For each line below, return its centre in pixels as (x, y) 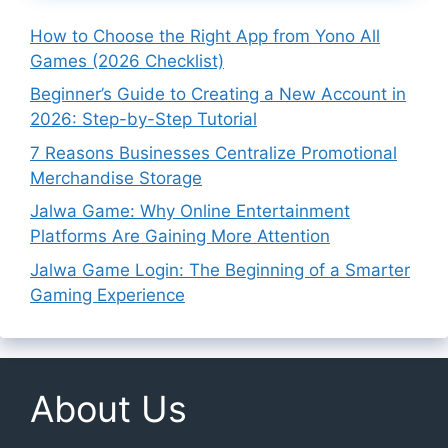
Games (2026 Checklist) (127, 60)
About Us (108, 408)
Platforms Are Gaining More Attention (180, 236)
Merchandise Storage (116, 177)
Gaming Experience (107, 294)
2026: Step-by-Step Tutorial (143, 119)
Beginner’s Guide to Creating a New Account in (218, 94)
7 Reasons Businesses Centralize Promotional (213, 152)
